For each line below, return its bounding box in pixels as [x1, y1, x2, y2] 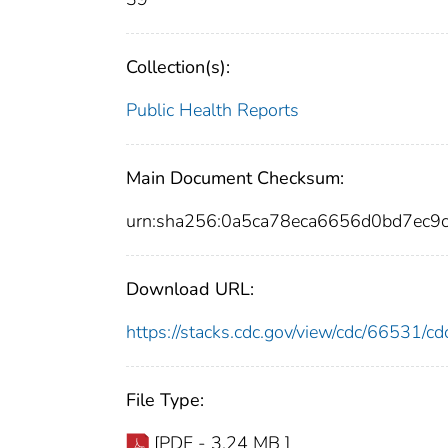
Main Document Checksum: [126, 166, 344, 191]
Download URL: [126, 277, 254, 302]
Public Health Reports [126, 98, 299, 123]
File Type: [126, 388, 204, 413]
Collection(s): [126, 55, 230, 80]
